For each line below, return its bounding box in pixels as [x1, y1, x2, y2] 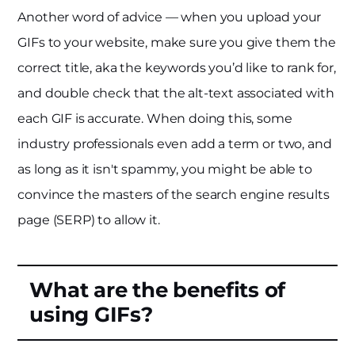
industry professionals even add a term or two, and [17, 136, 332, 151]
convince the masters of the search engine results [17, 186, 330, 202]
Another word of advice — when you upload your [17, 9, 322, 25]
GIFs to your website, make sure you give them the [17, 34, 336, 50]
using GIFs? [29, 301, 153, 327]
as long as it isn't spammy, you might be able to [17, 161, 312, 177]
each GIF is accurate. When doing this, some [17, 110, 292, 126]
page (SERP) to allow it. [17, 212, 160, 227]
